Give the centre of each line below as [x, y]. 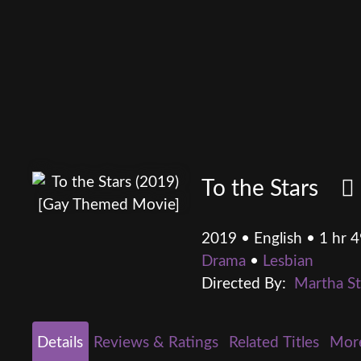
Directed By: [247, 284]
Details [60, 342]
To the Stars [271, 189]
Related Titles [274, 342]
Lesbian [288, 262]
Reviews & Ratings [156, 342]
